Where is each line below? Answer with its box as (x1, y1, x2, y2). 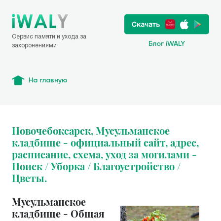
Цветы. (12, 171, 47, 184)
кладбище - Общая (12, 207, 105, 220)
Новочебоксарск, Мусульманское (12, 124, 170, 137)
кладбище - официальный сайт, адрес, (12, 136, 199, 149)
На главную (29, 76, 68, 84)
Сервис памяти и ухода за (12, 33, 86, 40)
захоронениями (12, 41, 57, 49)
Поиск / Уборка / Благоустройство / (12, 159, 181, 173)
